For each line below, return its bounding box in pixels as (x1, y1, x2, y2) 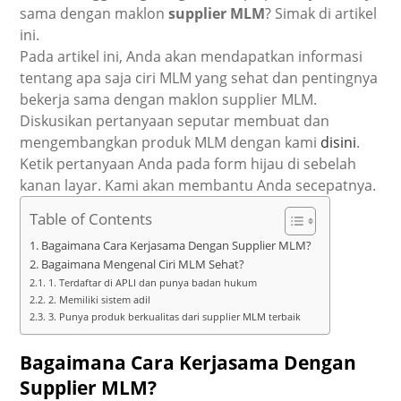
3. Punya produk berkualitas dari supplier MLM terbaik (47, 309, 301, 323)
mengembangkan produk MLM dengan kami (20, 132, 321, 152)
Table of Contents (30, 208, 153, 229)
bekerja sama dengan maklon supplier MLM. (20, 89, 318, 109)
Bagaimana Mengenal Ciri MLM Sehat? (40, 256, 244, 272)
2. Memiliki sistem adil (47, 292, 150, 306)
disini (320, 132, 357, 152)
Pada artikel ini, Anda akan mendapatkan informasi (20, 46, 363, 66)
